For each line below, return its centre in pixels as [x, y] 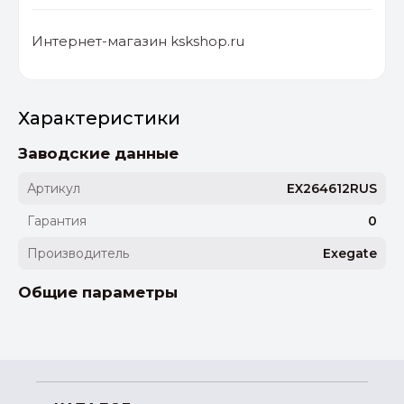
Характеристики [99, 119]
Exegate [350, 254]
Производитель [78, 254]
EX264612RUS [332, 189]
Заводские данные [98, 154]
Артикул [54, 189]
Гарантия [57, 221]
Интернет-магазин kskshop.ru [138, 41]
